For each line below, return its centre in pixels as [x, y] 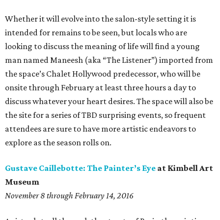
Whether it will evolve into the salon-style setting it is [100, 19]
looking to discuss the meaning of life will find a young [102, 46]
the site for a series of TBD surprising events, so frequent [105, 115]
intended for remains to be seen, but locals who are [96, 33]
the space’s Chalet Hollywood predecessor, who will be [103, 74]
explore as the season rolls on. [58, 143]
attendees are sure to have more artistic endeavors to [100, 129]
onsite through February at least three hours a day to [100, 88]
